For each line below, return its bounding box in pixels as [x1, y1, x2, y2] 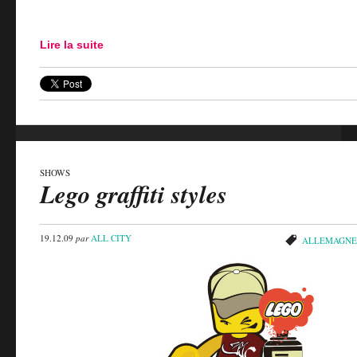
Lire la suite [40, 37, 104, 51]
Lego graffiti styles [40, 177, 227, 212]
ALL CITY [91, 232, 131, 245]
